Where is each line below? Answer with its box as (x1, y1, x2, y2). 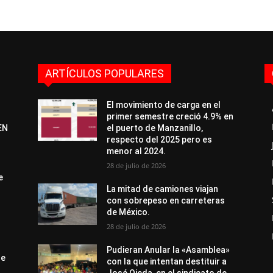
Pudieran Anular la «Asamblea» (107, 245, 230, 255)
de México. (107, 207, 151, 217)
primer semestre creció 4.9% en (107, 112, 234, 121)
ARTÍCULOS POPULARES (45, 67, 164, 80)
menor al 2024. (107, 146, 166, 156)
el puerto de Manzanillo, (107, 123, 204, 133)
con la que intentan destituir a (107, 257, 227, 266)
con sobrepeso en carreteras (107, 196, 225, 205)
